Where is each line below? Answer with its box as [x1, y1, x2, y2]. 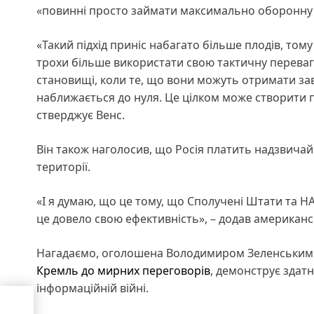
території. [36, 158, 90, 175]
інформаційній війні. [36, 280, 151, 296]
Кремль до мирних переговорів [36, 262, 210, 278]
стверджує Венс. [36, 107, 125, 123]
